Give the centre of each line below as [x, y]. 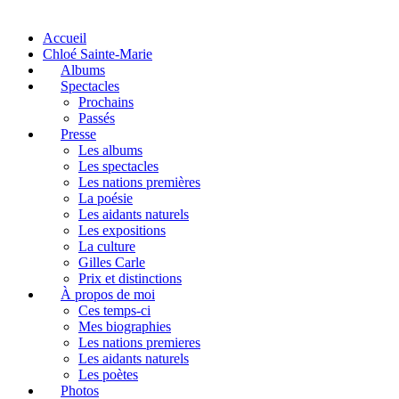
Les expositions [122, 230]
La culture [107, 246]
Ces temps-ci [114, 310]
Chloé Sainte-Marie [98, 53]
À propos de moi [108, 294]
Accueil [65, 37]
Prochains [106, 102]
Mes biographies [125, 326]
